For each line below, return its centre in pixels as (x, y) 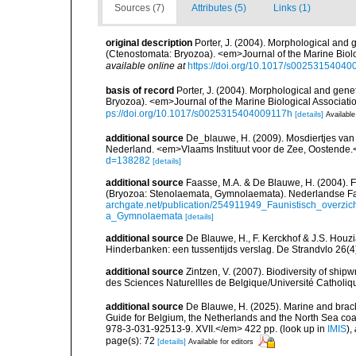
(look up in (302, 329)
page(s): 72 (132, 341)
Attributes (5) (219, 8)
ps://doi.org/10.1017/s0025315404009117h (199, 113)
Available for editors (221, 342)
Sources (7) (139, 8)
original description (149, 43)
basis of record (140, 91)
